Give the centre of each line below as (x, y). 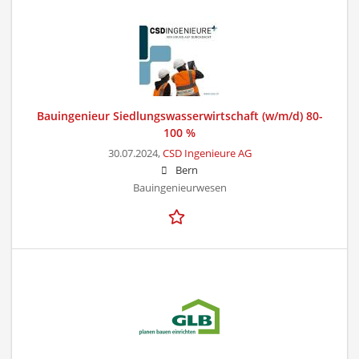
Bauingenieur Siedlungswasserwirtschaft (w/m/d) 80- (179, 115)
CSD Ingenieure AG (207, 153)
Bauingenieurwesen (179, 188)
